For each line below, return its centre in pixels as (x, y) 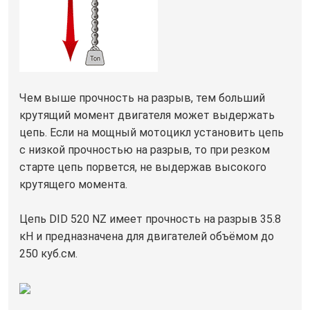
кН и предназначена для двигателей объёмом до (147, 236)
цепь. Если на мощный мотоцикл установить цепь (152, 132)
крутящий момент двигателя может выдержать (147, 115)
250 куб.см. (48, 253)
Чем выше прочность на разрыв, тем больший (142, 98)
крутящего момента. (73, 184)
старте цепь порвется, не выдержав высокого (143, 167)
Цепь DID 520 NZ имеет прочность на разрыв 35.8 (150, 219)
